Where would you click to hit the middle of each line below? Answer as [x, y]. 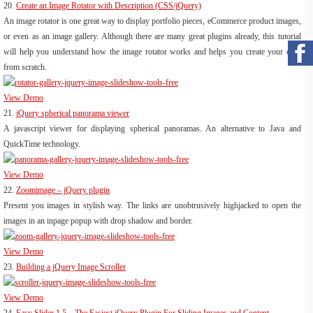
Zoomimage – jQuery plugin [63, 190]
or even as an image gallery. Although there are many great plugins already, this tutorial [152, 37]
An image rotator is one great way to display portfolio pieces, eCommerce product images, [152, 21]
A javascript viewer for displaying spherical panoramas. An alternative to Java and [152, 129]
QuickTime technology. [42, 144]
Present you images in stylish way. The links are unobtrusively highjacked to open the [152, 206]
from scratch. [25, 67]
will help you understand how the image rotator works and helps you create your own [152, 52]
